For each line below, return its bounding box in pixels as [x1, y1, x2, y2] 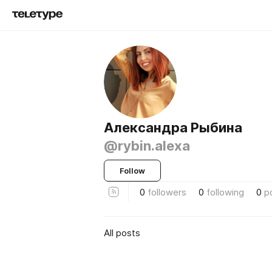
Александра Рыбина [104, 120, 242, 135]
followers [148, 186, 186, 198]
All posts [104, 226, 140, 239]
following [206, 186, 244, 198]
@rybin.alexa [104, 138, 190, 154]
